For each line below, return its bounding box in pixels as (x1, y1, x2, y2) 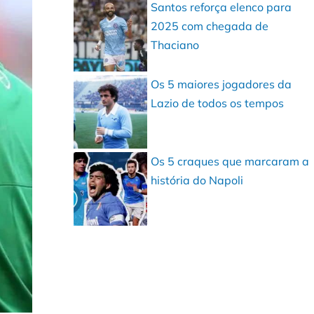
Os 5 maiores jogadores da (151, 77, 292, 91)
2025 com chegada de (151, 19, 269, 33)
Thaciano (151, 38, 200, 52)
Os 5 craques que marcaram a (151, 154, 310, 168)
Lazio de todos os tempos (151, 96, 285, 110)
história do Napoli (151, 173, 244, 187)
